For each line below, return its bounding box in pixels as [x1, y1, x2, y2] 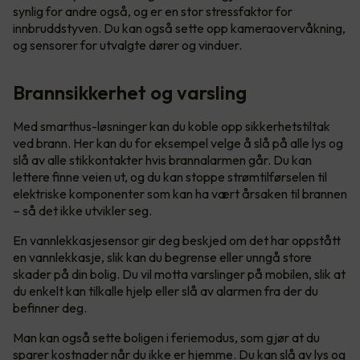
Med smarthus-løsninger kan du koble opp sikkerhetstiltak [13, 117, 330, 134]
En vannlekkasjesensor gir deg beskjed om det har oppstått [13, 231, 341, 248]
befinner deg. [13, 299, 89, 316]
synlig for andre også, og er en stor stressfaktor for [13, 2, 292, 19]
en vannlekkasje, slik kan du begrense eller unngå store [13, 248, 312, 265]
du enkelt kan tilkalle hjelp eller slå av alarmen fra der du [13, 282, 318, 299]
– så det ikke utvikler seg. [13, 202, 152, 219]
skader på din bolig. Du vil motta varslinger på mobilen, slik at [13, 265, 346, 282]
